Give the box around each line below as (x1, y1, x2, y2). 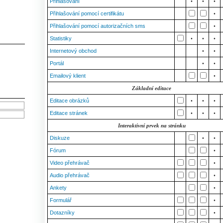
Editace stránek (50, 110, 88, 116)
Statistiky (50, 35, 72, 41)
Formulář (50, 197, 72, 203)
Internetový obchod (50, 48, 97, 54)
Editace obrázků (50, 98, 89, 104)
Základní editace (132, 85, 171, 91)
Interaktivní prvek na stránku (117, 122, 186, 128)
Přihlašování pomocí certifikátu (50, 10, 124, 16)
